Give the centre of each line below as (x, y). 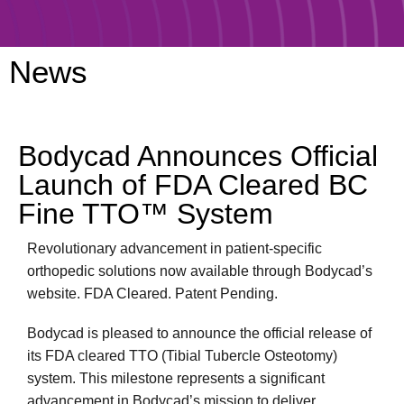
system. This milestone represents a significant (176, 379)
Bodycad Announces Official (198, 156)
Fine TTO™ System (146, 214)
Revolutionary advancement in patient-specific (174, 248)
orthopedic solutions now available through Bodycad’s (200, 271)
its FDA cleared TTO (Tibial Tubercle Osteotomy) (182, 356)
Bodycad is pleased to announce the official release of (199, 334)
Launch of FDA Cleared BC (193, 185)
